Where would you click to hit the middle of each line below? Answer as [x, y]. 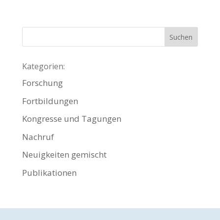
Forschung [42, 83]
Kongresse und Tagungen [71, 119]
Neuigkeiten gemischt [64, 155]
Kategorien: [43, 67]
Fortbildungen [50, 101]
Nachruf [38, 137]
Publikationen [49, 172]
